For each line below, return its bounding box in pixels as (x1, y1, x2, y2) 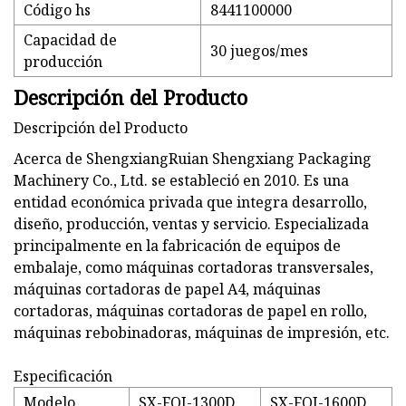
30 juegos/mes (210, 41, 308, 62)
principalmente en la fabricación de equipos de (14, 236, 341, 256)
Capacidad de (24, 30, 117, 51)
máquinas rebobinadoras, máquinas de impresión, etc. (14, 323, 390, 343)
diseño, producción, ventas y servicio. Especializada (14, 214, 369, 235)
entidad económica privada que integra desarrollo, (14, 192, 367, 213)
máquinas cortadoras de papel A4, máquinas (14, 279, 321, 300)
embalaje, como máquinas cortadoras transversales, (14, 257, 373, 278)
